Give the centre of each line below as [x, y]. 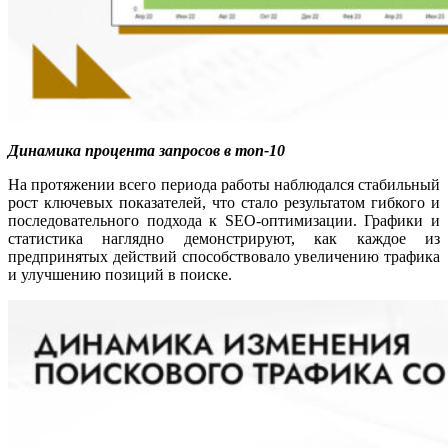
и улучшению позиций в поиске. [120, 274]
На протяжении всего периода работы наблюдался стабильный [224, 184]
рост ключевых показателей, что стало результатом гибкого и [224, 202]
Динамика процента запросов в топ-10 [146, 150]
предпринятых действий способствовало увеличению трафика [224, 256]
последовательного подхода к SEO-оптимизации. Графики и [224, 220]
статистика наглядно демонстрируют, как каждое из [224, 238]
